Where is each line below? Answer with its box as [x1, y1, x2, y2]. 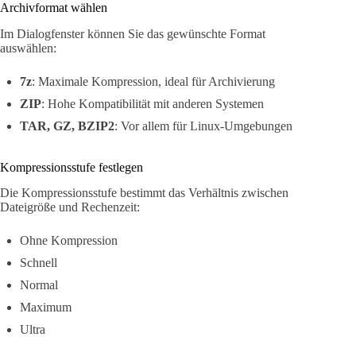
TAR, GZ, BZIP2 [20, 118, 114, 133]
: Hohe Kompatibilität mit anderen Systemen [41, 96, 264, 110]
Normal [20, 278, 58, 292]
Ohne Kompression [20, 234, 118, 248]
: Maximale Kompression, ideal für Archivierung [32, 74, 275, 88]
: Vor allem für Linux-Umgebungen [114, 118, 292, 133]
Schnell [20, 256, 57, 270]
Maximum [20, 300, 72, 315]
